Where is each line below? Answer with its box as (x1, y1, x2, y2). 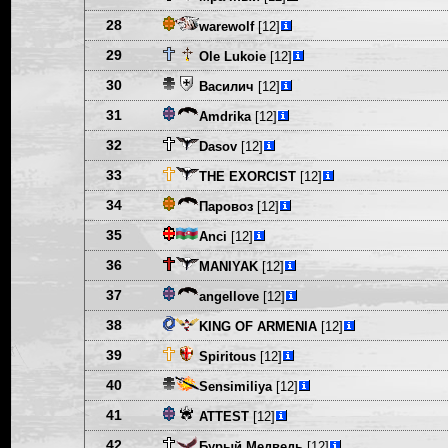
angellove (198, 289, 259, 304)
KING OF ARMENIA (198, 319, 317, 334)
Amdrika (198, 109, 251, 124)
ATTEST (198, 409, 249, 424)
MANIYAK (198, 259, 258, 274)
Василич (198, 79, 254, 94)
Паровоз (198, 199, 253, 214)
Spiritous (198, 349, 256, 364)
